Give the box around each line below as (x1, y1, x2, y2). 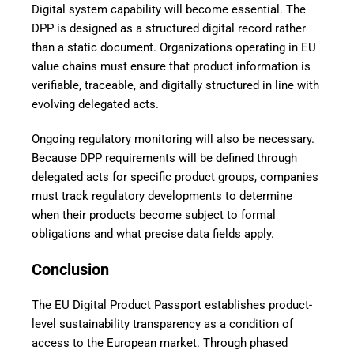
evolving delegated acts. (32, 97, 159, 112)
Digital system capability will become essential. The (32, 2, 306, 17)
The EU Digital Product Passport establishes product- (32, 298, 312, 313)
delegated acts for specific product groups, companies (32, 170, 318, 185)
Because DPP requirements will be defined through (32, 151, 297, 166)
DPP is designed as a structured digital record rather (32, 21, 306, 36)
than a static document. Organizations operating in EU (32, 40, 316, 55)
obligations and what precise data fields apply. (32, 227, 274, 242)
